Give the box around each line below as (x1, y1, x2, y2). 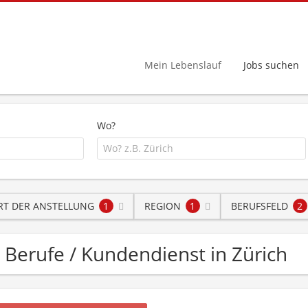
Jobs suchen (243, 58, 299, 71)
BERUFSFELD (230, 199, 288, 212)
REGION (144, 199, 181, 212)
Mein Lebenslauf (144, 58, 221, 71)
